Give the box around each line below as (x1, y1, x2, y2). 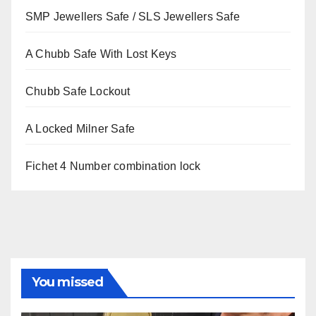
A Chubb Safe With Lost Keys (25, 48, 177, 61)
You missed (32, 274, 103, 291)
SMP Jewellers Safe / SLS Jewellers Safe (25, 11, 240, 23)
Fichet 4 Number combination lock (25, 160, 201, 173)
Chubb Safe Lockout (25, 85, 130, 98)
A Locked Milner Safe (25, 123, 135, 135)
